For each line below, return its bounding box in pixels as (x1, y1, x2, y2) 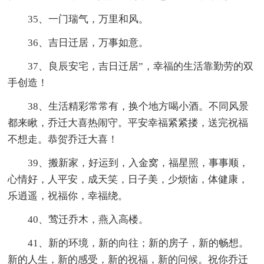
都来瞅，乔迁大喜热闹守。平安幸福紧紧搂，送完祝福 (8, 117, 249, 128)
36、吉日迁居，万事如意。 (28, 37, 149, 48)
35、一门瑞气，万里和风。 (28, 13, 149, 25)
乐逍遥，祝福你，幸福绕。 (8, 190, 128, 202)
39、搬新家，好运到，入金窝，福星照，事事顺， (28, 157, 249, 169)
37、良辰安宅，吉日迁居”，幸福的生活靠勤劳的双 (28, 60, 254, 72)
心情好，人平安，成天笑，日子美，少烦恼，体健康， (8, 173, 249, 185)
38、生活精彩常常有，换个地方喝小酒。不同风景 (28, 100, 249, 112)
